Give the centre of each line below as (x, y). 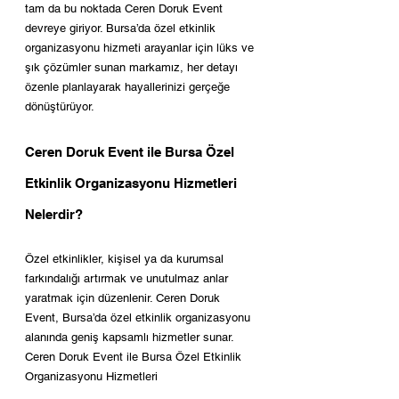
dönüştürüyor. (60, 106)
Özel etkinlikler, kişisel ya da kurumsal (126, 259)
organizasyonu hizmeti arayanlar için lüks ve (141, 48)
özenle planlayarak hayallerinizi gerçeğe (129, 87)
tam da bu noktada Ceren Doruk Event (126, 8)
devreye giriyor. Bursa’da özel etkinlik (122, 28)
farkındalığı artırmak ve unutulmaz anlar (128, 278)
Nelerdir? (54, 214)
